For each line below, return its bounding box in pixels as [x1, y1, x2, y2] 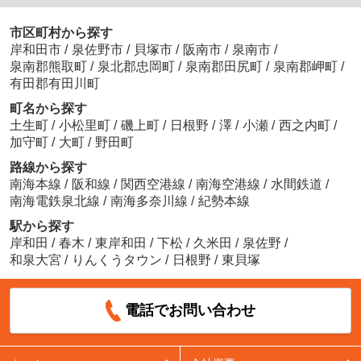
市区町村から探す [9, 26, 113, 40]
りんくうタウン [71, 253, 162, 268]
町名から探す [9, 102, 87, 116]
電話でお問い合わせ [125, 302, 256, 319]
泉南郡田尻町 [185, 60, 263, 74]
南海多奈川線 [110, 194, 191, 209]
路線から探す [9, 160, 87, 175]
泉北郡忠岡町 [97, 60, 175, 74]
